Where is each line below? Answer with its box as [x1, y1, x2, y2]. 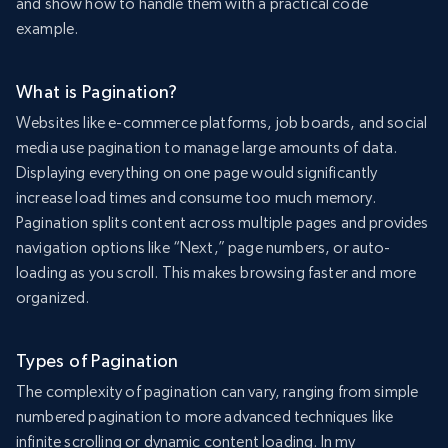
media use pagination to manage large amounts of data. [16, 138, 398, 158]
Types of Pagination [16, 350, 179, 372]
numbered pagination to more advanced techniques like [16, 407, 394, 427]
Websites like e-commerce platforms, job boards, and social [16, 113, 428, 133]
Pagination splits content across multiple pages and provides [16, 213, 429, 233]
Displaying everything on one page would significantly [16, 163, 378, 183]
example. [16, 19, 79, 39]
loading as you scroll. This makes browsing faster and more [16, 263, 417, 283]
